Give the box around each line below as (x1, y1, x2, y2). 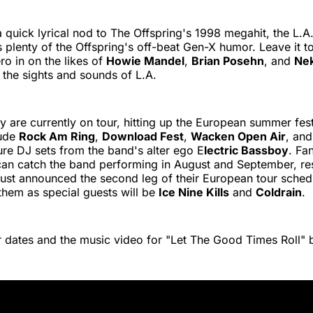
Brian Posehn (191, 53, 264, 68)
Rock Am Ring (19, 129, 95, 143)
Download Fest (102, 129, 184, 143)
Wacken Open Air (191, 129, 286, 143)
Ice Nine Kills (159, 184, 229, 199)
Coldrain (256, 184, 302, 199)
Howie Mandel (106, 53, 184, 68)
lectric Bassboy (204, 143, 289, 157)
